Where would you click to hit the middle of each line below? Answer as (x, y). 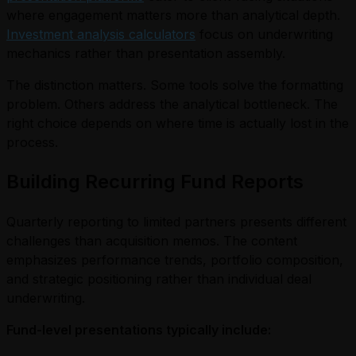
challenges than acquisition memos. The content (152, 241)
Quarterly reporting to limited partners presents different (176, 222)
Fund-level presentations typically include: (139, 330)
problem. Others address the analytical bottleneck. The (172, 104)
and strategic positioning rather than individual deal (159, 279)
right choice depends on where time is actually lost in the (178, 124)
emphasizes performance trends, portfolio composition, (175, 260)
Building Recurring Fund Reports (155, 182)
